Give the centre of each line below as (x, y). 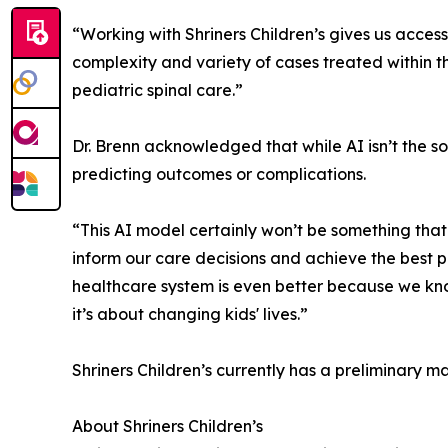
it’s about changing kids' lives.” (190, 313)
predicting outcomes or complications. (219, 173)
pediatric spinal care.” (157, 89)
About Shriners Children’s (167, 425)
